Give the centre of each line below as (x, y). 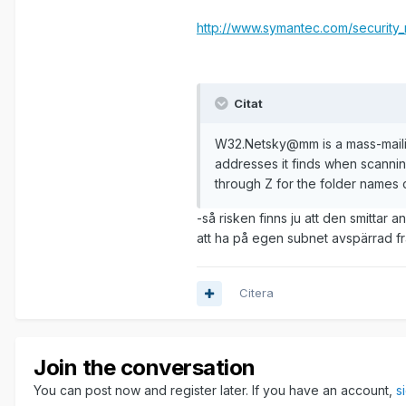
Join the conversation (145, 368)
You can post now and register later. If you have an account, (215, 391)
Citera (256, 293)
